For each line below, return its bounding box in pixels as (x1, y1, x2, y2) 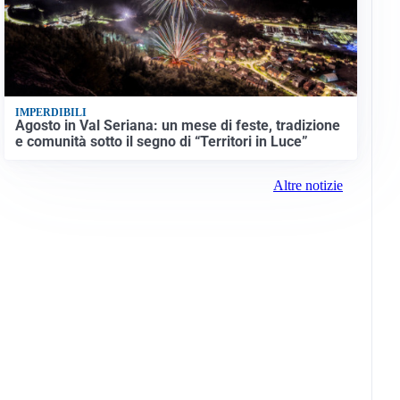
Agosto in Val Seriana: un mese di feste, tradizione (14, 117, 340, 135)
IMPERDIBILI (14, 105, 87, 119)
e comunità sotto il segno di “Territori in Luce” (14, 133, 308, 151)
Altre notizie (272, 178, 343, 194)
